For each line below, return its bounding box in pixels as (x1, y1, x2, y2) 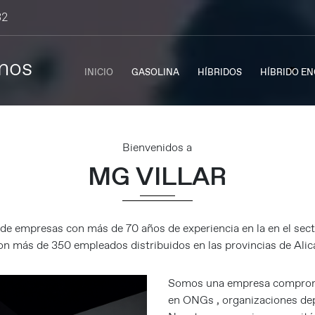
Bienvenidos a (122, 140, 193, 155)
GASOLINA (131, 66, 179, 78)
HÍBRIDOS (198, 66, 242, 78)
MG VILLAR (87, 159, 227, 193)
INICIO (84, 66, 113, 78)
